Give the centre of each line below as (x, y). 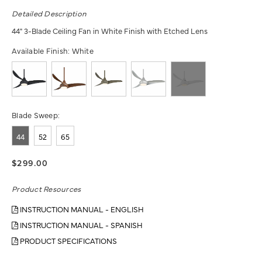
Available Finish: (42, 50)
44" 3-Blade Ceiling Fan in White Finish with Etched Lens (110, 30)
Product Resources (46, 188)
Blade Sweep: (36, 114)
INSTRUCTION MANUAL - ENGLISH (81, 208)
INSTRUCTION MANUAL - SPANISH (80, 224)
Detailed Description (49, 13)
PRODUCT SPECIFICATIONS (68, 240)
